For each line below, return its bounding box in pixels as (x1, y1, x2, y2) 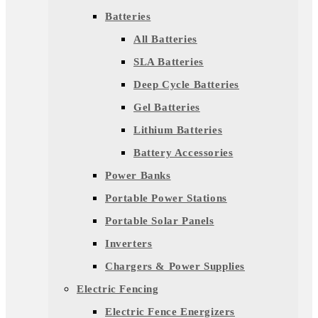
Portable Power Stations (105, 192, 227, 204)
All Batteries (133, 33, 197, 45)
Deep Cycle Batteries (133, 79, 239, 90)
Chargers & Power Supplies (105, 261, 245, 272)
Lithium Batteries (133, 124, 223, 136)
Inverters (105, 238, 153, 249)
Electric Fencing (77, 283, 159, 295)
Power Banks (105, 170, 171, 181)
